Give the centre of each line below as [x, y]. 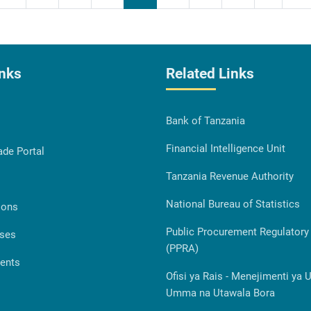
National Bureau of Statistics [233, 204]
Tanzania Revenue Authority [230, 176]
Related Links [210, 73]
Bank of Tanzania [205, 120]
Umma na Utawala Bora [220, 293]
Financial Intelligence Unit [226, 148]
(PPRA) [182, 248]
